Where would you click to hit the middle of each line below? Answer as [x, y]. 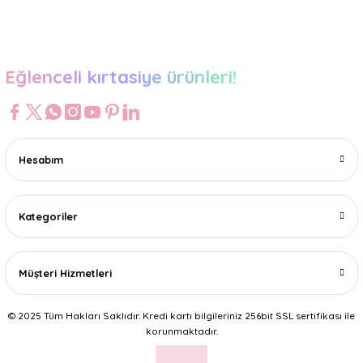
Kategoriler [48, 216]
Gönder [181, 20]
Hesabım [41, 160]
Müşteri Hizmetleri [65, 273]
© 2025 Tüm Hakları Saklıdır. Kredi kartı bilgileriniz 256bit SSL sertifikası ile [181, 316]
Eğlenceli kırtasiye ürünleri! [121, 77]
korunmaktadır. [181, 331]
